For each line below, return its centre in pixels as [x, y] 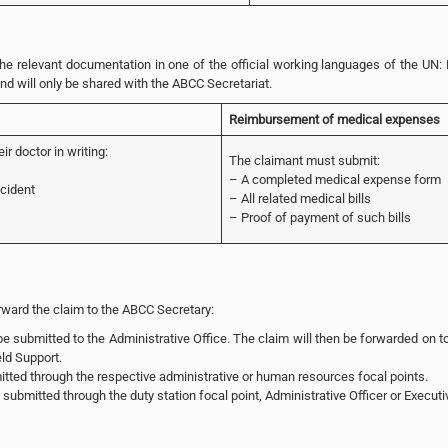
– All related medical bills [299, 198]
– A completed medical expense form [334, 179]
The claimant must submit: [304, 160]
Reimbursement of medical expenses [334, 119]
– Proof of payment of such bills [319, 217]
